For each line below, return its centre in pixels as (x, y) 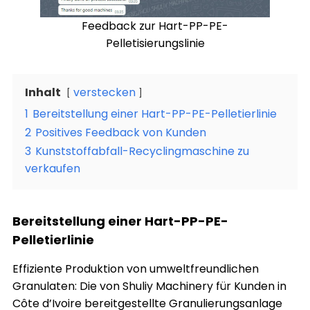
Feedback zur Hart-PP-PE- (155, 26)
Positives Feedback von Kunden (121, 133)
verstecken (104, 92)
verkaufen (53, 168)
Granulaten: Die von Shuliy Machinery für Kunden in (149, 286)
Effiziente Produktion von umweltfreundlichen (136, 269)
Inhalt (43, 92)
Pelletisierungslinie (155, 43)
